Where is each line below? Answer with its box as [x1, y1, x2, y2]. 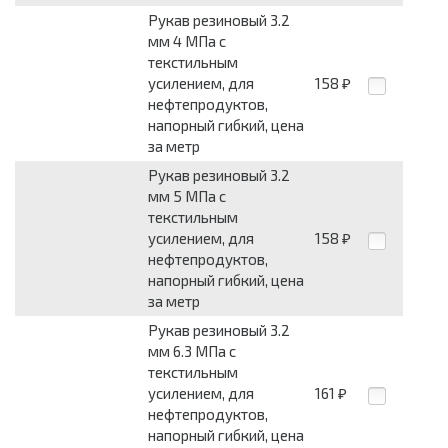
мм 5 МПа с [148, 187, 226, 206]
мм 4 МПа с [148, 32, 226, 51]
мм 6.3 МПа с [148, 342, 236, 361]
